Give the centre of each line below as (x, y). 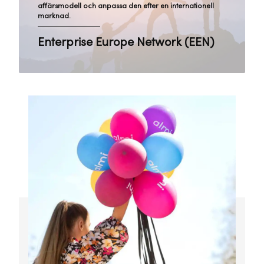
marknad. (54, 16)
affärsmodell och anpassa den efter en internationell (126, 6)
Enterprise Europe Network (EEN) (126, 43)
